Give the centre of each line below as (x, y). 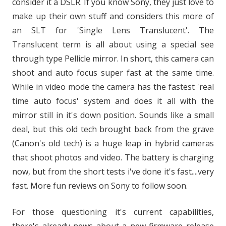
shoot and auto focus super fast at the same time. (113, 73)
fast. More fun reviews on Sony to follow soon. (100, 186)
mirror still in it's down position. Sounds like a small (113, 115)
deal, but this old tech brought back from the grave (113, 129)
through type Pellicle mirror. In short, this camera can (113, 59)
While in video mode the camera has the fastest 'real (113, 87)
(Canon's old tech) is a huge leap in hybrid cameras (113, 143)
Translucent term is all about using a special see (113, 44)
